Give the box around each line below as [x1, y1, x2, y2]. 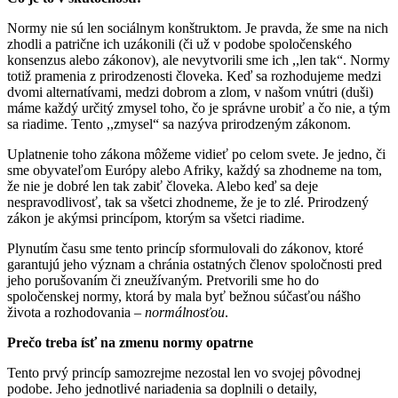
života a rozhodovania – [7, 304, 145, 320]
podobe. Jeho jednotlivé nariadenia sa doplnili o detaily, [7, 380, 317, 396]
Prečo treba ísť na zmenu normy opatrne [7, 334, 253, 350]
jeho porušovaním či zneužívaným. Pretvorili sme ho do [7, 272, 319, 288]
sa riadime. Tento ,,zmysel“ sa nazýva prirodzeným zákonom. [7, 115, 351, 131]
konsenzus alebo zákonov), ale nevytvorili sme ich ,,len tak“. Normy [7, 52, 390, 68]
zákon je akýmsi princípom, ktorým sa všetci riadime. [7, 210, 305, 226]
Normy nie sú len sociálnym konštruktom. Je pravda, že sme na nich [7, 20, 388, 36]
